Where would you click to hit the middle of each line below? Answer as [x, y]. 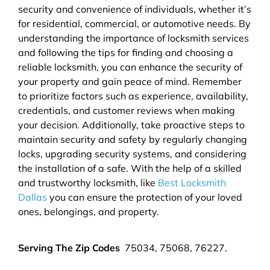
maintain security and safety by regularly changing [133, 139]
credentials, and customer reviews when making [127, 110]
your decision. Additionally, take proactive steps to [131, 124]
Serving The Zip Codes [70, 247]
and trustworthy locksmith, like [88, 182]
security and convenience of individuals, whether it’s [135, 9]
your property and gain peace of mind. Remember [130, 81]
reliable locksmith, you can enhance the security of [130, 67]
